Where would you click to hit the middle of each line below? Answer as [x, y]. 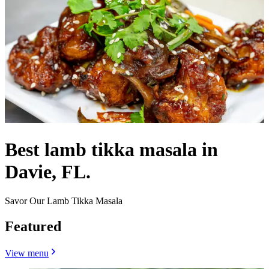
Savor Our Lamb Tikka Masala [64, 201]
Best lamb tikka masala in [111, 149]
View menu [27, 253]
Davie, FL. [48, 171]
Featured [33, 227]
